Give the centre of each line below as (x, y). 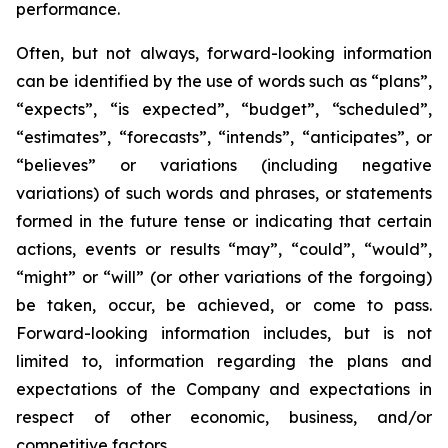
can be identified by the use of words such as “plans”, (224, 81)
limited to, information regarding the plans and (224, 361)
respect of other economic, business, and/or (224, 417)
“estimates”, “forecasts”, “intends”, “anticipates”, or (224, 137)
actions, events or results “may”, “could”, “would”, (224, 249)
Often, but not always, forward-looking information (224, 53)
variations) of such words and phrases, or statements (224, 193)
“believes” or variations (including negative (224, 165)
